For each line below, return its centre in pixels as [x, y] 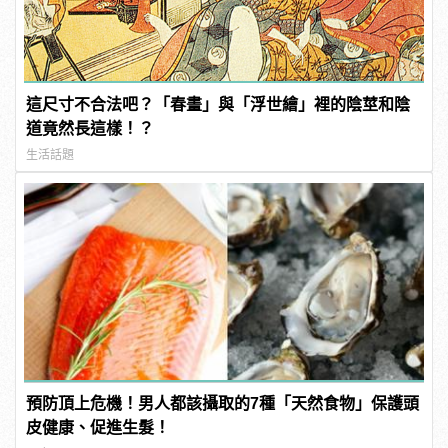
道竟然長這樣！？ [90, 128]
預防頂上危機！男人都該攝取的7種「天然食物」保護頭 [223, 404]
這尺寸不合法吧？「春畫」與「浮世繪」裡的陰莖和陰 [218, 104]
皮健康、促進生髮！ [98, 428]
